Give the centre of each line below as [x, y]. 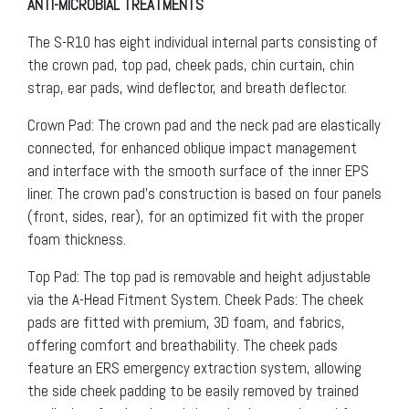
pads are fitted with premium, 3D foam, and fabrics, [186, 323]
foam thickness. [77, 240]
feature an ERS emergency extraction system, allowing [194, 368]
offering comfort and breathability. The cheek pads [183, 346]
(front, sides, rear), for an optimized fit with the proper [196, 217]
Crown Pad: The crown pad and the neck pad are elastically [204, 126]
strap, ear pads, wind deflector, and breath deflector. [187, 88]
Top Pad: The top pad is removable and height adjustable [199, 277]
